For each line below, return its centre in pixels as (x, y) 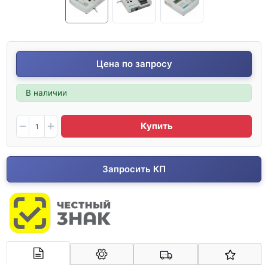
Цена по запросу (134, 64)
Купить (156, 126)
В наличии (47, 93)
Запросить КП (134, 169)
